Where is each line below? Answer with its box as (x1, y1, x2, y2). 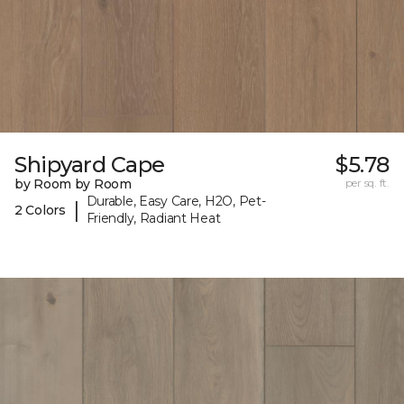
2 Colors (14, 201, 66, 218)
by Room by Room (14, 176, 132, 193)
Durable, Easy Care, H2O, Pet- (86, 193, 266, 210)
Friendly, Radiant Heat (86, 210, 221, 227)
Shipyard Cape (14, 151, 165, 179)
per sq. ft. (344, 176, 390, 190)
